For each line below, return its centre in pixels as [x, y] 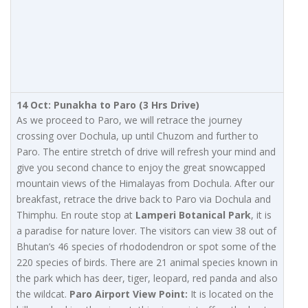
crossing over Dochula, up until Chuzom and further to [137, 136]
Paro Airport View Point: [129, 294]
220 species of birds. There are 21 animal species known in [147, 263]
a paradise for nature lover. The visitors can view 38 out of [146, 231]
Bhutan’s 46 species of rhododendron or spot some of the [146, 247]
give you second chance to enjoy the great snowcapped [141, 168]
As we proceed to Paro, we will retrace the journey [129, 120]
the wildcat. [43, 294]
